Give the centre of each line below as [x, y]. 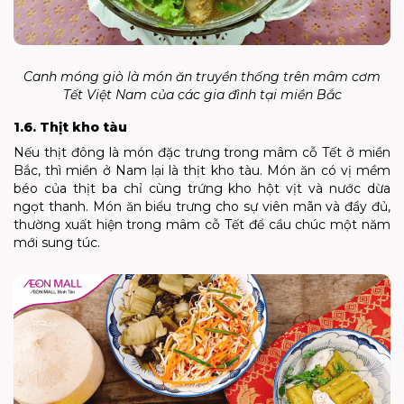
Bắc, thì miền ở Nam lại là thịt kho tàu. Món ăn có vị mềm [202, 170]
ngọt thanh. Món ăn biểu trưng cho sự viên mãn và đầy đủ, [202, 206]
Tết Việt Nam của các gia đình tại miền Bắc [202, 94]
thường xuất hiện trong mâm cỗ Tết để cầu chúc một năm [202, 224]
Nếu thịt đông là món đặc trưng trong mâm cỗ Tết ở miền [202, 152]
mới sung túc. [57, 242]
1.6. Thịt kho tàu [70, 127]
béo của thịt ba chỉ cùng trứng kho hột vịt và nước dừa [202, 188]
